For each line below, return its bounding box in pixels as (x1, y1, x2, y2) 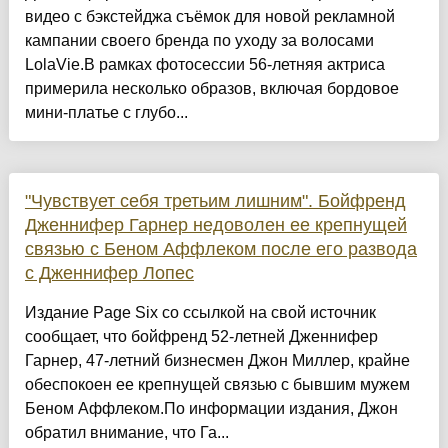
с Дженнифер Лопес (24, 263, 194, 284)
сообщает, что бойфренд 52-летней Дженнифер (24, 328, 378, 346)
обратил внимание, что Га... (24, 424, 229, 442)
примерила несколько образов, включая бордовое (24, 80, 399, 98)
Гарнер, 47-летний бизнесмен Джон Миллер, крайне (24, 352, 410, 370)
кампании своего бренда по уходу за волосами (24, 32, 374, 50)
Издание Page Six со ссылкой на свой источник (24, 304, 376, 322)
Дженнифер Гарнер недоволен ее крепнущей (24, 215, 407, 236)
